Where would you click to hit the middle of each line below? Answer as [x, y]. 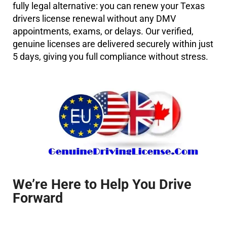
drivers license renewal [59, 18]
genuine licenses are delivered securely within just [113, 44]
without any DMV [141, 18]
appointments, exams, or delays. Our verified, [103, 31]
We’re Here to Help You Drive [102, 185]
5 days [26, 56]
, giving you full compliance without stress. [124, 56]
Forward [38, 198]
